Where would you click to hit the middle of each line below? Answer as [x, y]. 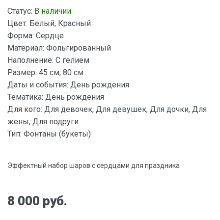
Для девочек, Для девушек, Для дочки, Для [124, 109]
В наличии [53, 11]
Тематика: [25, 97]
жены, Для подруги [43, 122]
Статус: [20, 11]
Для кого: [25, 109]
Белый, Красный [59, 23]
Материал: [26, 48]
